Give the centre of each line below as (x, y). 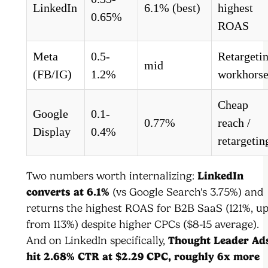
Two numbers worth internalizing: (112, 176)
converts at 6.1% (68, 192)
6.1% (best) (172, 8)
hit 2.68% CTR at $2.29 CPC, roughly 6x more (143, 257)
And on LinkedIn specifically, (97, 241)
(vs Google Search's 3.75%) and (186, 192)
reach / (234, 123)
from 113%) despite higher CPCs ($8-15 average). (143, 225)
